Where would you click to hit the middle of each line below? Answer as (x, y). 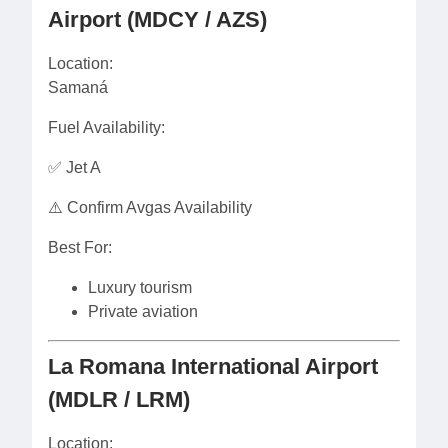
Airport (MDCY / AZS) (157, 19)
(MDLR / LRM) (119, 399)
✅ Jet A (74, 167)
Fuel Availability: (106, 127)
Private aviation (143, 311)
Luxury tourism (140, 287)
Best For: (80, 247)
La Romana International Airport (213, 366)
